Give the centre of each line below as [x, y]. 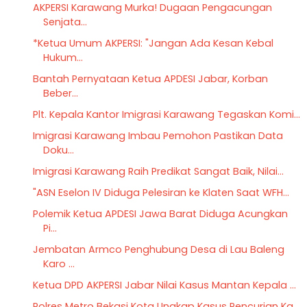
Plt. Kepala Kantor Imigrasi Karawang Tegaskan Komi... [166, 114]
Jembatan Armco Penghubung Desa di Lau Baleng [158, 249]
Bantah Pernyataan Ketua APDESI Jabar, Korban [150, 78]
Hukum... [63, 57]
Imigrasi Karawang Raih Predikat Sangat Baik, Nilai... [158, 171]
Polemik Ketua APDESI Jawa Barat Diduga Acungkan [160, 213]
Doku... [58, 150]
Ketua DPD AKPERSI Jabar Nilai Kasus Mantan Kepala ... [164, 285]
